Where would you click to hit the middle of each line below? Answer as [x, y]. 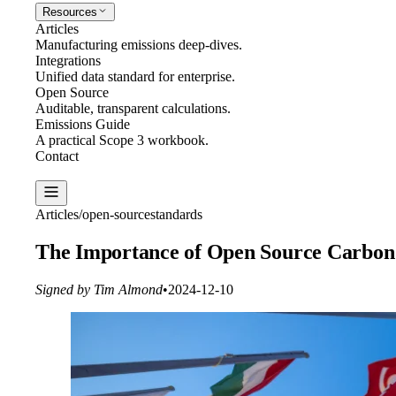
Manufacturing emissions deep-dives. [139, 45]
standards [176, 214]
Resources [70, 12]
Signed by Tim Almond [99, 289]
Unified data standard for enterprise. [135, 76]
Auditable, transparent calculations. [133, 108]
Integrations [68, 61]
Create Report [74, 172]
